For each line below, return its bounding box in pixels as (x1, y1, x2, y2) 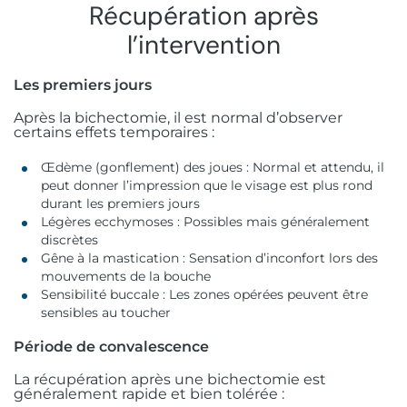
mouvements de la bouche (41, 267, 211, 284)
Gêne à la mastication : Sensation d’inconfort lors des (41, 249, 378, 266)
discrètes (41, 231, 98, 248)
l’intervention (126, 27, 281, 62)
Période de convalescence (14, 337, 209, 355)
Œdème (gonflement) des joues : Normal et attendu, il (41, 158, 384, 175)
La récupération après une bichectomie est (14, 370, 326, 388)
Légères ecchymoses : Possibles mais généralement (41, 213, 370, 230)
